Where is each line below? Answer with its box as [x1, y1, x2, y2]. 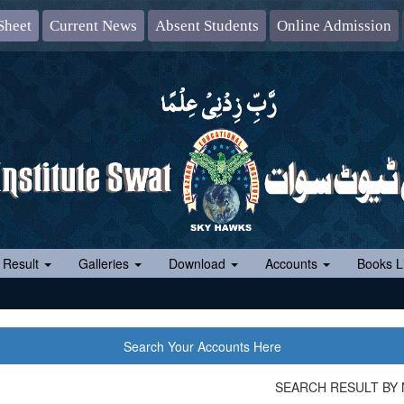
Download [169, 253, 229, 272]
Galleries [78, 253, 133, 272]
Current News [49, 16, 137, 34]
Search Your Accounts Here [123, 336, 281, 355]
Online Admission [276, 16, 391, 34]
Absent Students [154, 16, 259, 34]
